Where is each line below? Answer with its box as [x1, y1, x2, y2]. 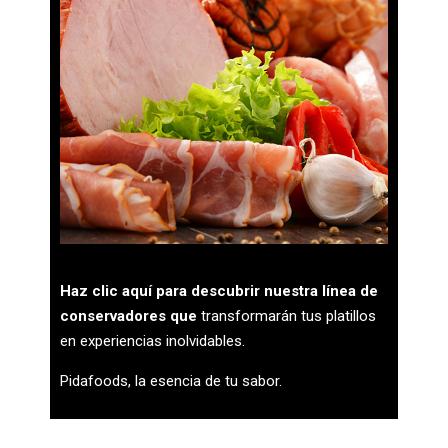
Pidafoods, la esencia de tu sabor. [60, 372, 282, 391]
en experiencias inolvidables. [60, 332, 245, 351]
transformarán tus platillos [197, 307, 376, 326]
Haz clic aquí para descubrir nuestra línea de [60, 282, 378, 301]
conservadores [60, 307, 166, 326]
